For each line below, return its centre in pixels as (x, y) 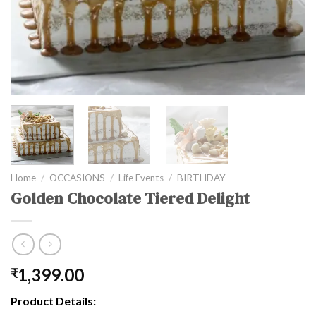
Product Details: (53, 301)
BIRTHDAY (202, 178)
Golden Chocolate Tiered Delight (130, 198)
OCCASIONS (78, 178)
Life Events (141, 178)
